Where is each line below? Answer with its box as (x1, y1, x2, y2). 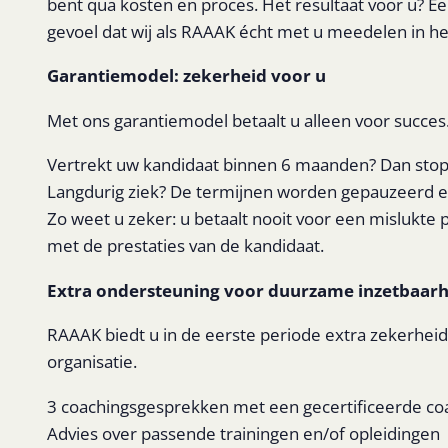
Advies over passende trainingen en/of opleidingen (46, 420, 440, 445)
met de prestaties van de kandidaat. (46, 233, 324, 258)
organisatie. (46, 349, 137, 374)
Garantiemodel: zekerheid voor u (46, 63, 326, 88)
